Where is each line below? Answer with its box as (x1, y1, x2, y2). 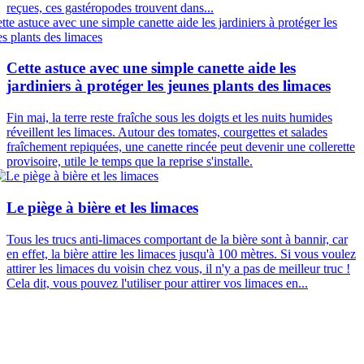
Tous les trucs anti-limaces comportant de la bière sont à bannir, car (6, 232, 348, 246)
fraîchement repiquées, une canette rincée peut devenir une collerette (6, 140, 355, 154)
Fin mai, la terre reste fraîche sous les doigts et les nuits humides (6, 110, 332, 125)
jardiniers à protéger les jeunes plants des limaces (6, 77, 331, 95)
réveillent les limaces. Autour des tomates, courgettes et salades (6, 125, 327, 140)
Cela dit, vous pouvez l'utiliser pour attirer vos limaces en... (6, 275, 308, 290)
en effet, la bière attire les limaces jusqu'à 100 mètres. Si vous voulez (6, 246, 356, 261)
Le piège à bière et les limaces (6, 198, 198, 216)
